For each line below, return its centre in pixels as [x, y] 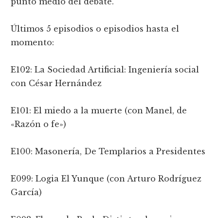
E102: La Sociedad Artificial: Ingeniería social [105, 69]
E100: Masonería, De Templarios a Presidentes [108, 151]
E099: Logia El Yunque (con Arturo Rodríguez [106, 178]
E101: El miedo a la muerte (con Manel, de [99, 110]
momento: [33, 42]
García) [27, 192]
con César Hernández [56, 83]
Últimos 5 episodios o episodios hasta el [95, 28]
